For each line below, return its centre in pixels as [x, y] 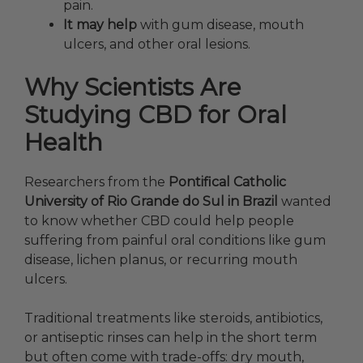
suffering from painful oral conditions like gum [175, 241]
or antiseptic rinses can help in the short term [171, 338]
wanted [305, 202]
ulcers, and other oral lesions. [157, 45]
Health [64, 143]
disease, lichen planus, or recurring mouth [161, 260]
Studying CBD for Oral [156, 115]
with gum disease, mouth [220, 25]
